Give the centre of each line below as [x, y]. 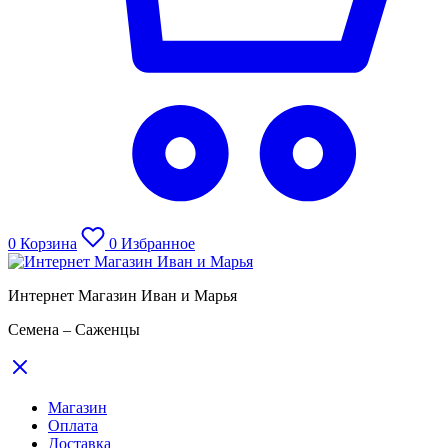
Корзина [48, 244]
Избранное [158, 244]
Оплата [73, 426]
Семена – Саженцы [74, 330]
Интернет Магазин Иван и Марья [122, 296]
